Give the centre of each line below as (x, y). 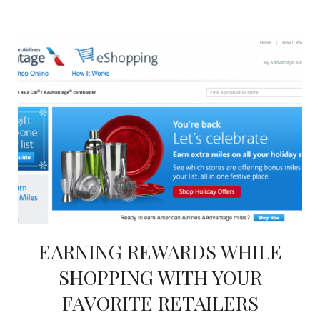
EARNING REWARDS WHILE (160, 251)
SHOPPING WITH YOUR (160, 276)
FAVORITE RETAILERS (160, 302)
